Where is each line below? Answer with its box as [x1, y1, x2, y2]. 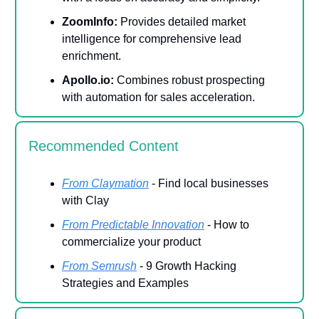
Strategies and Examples [62, 276, 189, 289]
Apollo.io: [62, 73, 114, 86]
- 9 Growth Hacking [137, 259, 236, 272]
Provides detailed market [117, 15, 246, 28]
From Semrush [62, 259, 137, 272]
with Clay [62, 194, 109, 206]
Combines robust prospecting [114, 73, 265, 86]
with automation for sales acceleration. [62, 90, 255, 103]
